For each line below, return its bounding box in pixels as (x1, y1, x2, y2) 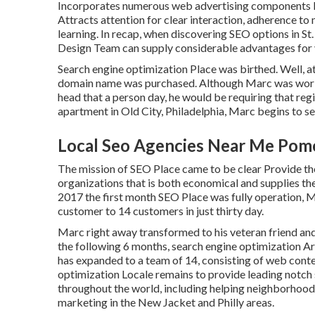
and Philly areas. (195, 295, 274, 309)
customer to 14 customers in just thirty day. (58, 204, 264, 217)
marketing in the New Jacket (58, 295, 195, 309)
